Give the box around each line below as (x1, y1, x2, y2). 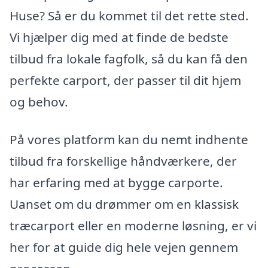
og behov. (10, 93, 68, 110)
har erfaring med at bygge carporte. (10, 174, 223, 191)
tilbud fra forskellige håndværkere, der (10, 153, 237, 170)
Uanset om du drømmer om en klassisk (10, 196, 239, 213)
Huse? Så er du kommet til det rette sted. (10, 7, 249, 24)
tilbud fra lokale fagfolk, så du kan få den (10, 50, 248, 67)
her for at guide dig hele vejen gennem (10, 239, 238, 256)
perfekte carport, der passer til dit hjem (10, 71, 241, 89)
